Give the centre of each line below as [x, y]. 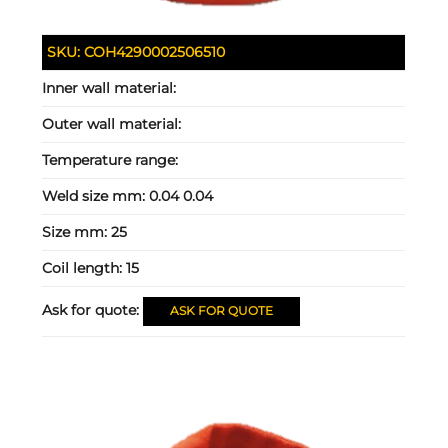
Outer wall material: [112, 123]
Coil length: [84, 267]
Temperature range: [110, 159]
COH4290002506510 [155, 51]
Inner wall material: [109, 87]
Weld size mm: [96, 195]
